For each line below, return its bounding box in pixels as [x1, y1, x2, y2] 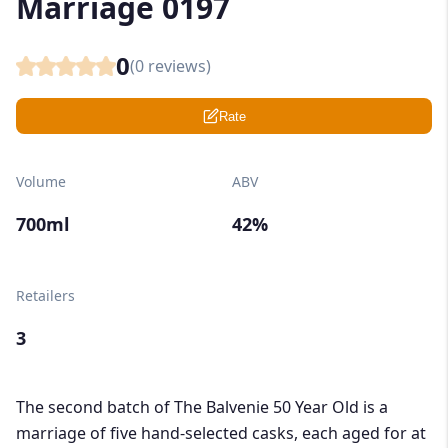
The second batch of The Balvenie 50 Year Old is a [16, 396, 388, 419]
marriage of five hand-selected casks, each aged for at [16, 422, 426, 445]
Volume [16, 172, 66, 192]
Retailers [16, 286, 75, 306]
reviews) [144, 55, 211, 78]
